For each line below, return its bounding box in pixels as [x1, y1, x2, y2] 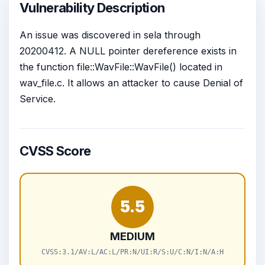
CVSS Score [20, 143, 91, 159]
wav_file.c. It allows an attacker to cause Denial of [20, 76, 243, 89]
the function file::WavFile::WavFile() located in [20, 60, 222, 73]
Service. [20, 92, 56, 105]
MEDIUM [110, 230, 155, 243]
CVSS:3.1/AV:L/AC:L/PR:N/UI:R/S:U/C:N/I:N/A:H [41, 247, 224, 256]
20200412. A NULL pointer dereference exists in [20, 44, 237, 57]
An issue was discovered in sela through [20, 28, 201, 41]
